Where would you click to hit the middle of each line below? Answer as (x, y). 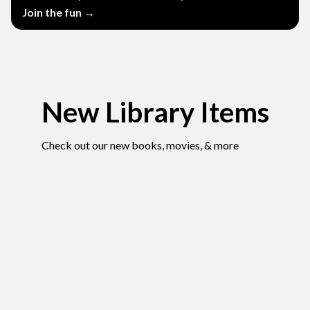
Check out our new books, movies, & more (140, 145)
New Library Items (155, 112)
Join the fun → (58, 12)
